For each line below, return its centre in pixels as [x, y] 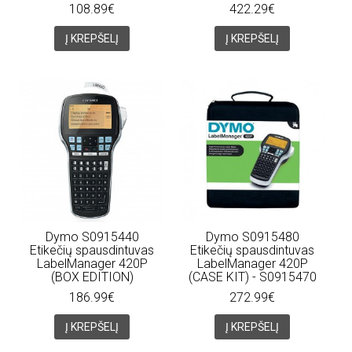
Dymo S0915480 [252, 236]
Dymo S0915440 [92, 236]
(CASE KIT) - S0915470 [252, 277]
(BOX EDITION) [92, 277]
